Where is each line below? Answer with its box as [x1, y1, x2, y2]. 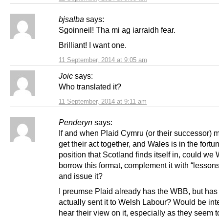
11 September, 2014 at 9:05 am [59, 56, 147, 64]
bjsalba [59, 14, 84, 23]
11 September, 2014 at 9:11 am [59, 97, 147, 105]
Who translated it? [59, 82, 121, 91]
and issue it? [59, 171, 103, 180]
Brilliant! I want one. [59, 40, 127, 49]
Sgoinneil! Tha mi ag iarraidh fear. [59, 25, 175, 34]
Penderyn [59, 117, 92, 127]
